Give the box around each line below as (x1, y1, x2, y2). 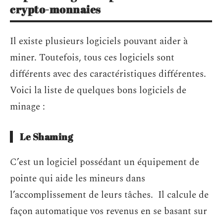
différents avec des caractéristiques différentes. (10, 67, 206, 82)
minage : (10, 100, 45, 114)
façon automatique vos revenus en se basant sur (10, 204, 207, 219)
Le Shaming (20, 130, 73, 144)
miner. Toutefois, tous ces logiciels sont (10, 51, 174, 65)
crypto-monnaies (10, 1, 103, 16)
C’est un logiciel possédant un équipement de (10, 155, 199, 169)
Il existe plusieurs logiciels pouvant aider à (10, 34, 188, 49)
